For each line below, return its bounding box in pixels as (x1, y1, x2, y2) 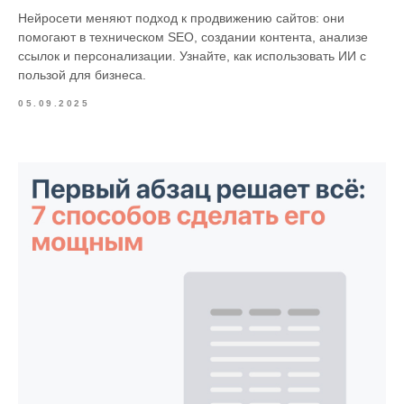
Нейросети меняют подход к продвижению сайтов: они (18, 11, 344, 26)
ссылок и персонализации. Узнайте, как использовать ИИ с (18, 49, 366, 64)
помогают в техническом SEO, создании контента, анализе (18, 30, 368, 45)
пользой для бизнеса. (18, 68, 146, 83)
